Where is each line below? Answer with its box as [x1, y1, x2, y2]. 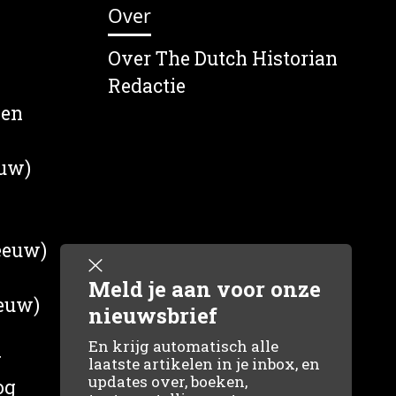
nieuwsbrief [88, 301, 217, 330]
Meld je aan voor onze [88, 275, 321, 303]
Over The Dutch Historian [108, 46, 338, 71]
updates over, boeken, [88, 371, 247, 392]
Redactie [108, 73, 186, 98]
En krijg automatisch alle [88, 336, 278, 356]
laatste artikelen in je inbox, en [88, 354, 320, 374]
